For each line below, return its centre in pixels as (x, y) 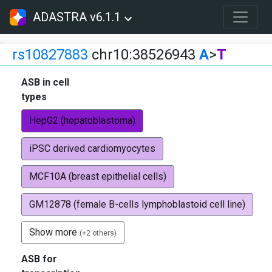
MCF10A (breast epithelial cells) (98, 176)
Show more (54, 232)
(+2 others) (98, 233)
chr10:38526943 (144, 55)
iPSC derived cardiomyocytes (92, 148)
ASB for (39, 259)
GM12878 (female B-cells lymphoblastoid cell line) (137, 204)
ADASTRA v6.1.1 (77, 17)
